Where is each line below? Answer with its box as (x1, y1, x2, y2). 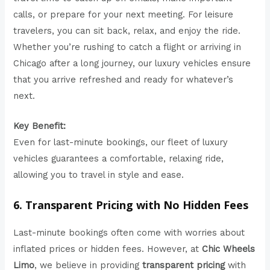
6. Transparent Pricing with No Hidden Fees (13, 197, 249, 212)
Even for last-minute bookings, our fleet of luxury (13, 137, 228, 148)
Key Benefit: (13, 121, 66, 132)
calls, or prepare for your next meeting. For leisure (13, 9, 234, 20)
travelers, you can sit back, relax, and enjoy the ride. (13, 25, 241, 37)
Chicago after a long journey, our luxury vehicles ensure (13, 58, 251, 69)
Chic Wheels (202, 243, 256, 254)
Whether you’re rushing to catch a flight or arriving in (13, 42, 242, 53)
